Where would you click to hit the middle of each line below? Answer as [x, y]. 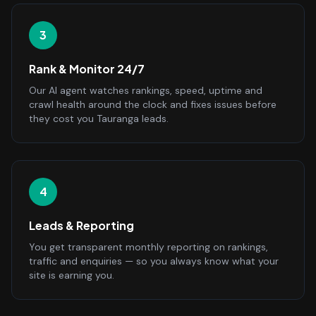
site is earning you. [72, 275]
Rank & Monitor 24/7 [87, 69]
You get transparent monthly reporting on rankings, [148, 247]
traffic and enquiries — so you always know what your [154, 261]
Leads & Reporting [81, 225]
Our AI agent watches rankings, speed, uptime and [146, 90]
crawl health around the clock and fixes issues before [153, 104]
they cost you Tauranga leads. [99, 119]
